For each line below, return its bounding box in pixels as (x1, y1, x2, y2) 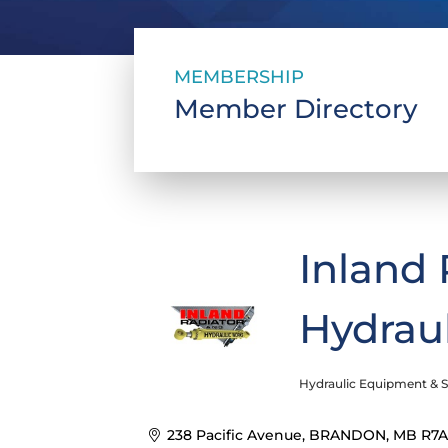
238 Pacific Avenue (166, 426, 302, 445)
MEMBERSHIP (174, 66, 305, 89)
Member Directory (174, 93, 419, 126)
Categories (298, 387, 387, 407)
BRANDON (308, 426, 386, 445)
